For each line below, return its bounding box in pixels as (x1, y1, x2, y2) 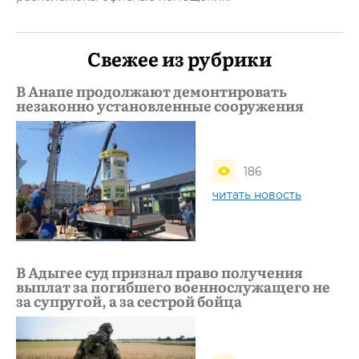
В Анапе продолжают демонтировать (16, 80, 287, 102)
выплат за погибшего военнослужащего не (16, 275, 330, 297)
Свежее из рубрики (87, 44, 272, 72)
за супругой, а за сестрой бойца (16, 289, 242, 312)
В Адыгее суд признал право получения (16, 260, 303, 283)
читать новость (212, 188, 301, 203)
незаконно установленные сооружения (16, 95, 304, 116)
